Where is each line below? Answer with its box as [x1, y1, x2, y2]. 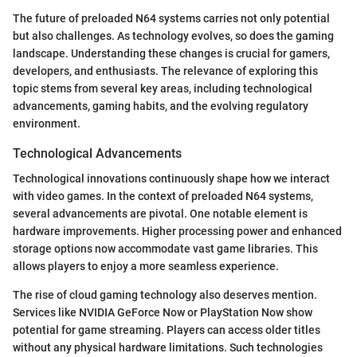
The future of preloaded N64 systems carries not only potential [13, 12, 330, 25]
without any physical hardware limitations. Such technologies [13, 341, 323, 355]
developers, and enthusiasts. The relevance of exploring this [13, 65, 318, 77]
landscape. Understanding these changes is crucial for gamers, [13, 47, 330, 60]
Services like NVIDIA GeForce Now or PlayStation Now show [13, 306, 312, 320]
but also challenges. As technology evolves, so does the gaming [13, 29, 334, 42]
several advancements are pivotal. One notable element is [13, 207, 308, 221]
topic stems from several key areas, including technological [13, 82, 312, 95]
